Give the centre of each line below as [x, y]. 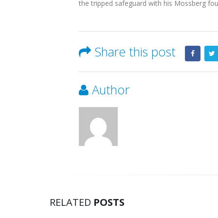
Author [111, 90]
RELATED [72, 202]
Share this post [135, 52]
